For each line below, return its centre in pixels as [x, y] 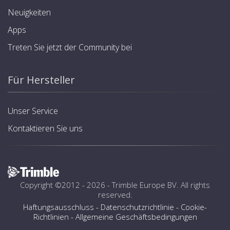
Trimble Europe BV [144, 185]
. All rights [193, 185]
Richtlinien [51, 216]
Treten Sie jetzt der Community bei [70, 47]
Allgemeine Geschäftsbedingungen [136, 216]
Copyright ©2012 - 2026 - [66, 185]
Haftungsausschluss [59, 207]
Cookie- [194, 207]
